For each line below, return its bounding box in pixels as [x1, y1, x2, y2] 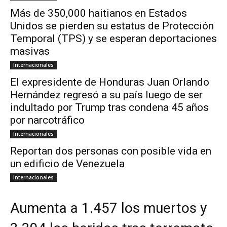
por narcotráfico [10, 114, 85, 127]
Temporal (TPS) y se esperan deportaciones [10, 32, 217, 45]
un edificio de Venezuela [10, 158, 125, 170]
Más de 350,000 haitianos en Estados [10, 7, 187, 20]
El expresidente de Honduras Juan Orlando [10, 76, 209, 89]
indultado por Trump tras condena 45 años [10, 101, 209, 114]
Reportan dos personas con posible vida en [10, 145, 211, 158]
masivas [10, 45, 50, 58]
